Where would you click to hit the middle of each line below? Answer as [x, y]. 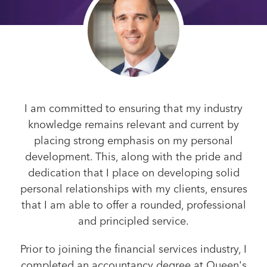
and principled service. [133, 221]
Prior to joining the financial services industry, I [133, 249]
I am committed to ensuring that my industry [133, 108]
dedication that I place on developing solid [133, 173]
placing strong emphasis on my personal [133, 141]
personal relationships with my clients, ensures [133, 189]
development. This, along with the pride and [133, 157]
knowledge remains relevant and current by [133, 125]
